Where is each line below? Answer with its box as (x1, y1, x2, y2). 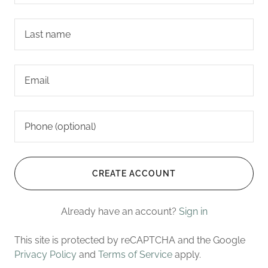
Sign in (178, 206, 208, 217)
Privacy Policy (14, 249, 77, 260)
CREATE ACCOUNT (92, 169, 176, 178)
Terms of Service (98, 249, 172, 260)
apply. (172, 249, 201, 260)
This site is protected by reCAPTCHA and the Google (14, 234, 245, 246)
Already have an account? (60, 206, 176, 217)
